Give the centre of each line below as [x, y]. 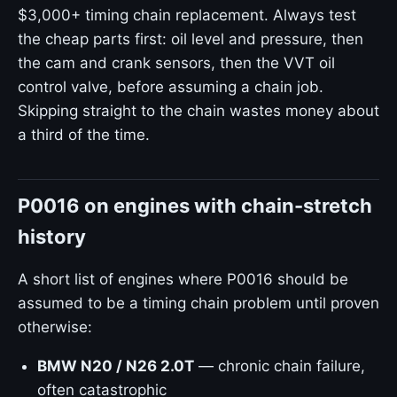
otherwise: [55, 327]
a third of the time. [84, 135]
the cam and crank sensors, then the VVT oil [176, 63]
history [52, 237]
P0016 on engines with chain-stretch [195, 206]
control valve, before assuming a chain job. [171, 87]
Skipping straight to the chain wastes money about [198, 111]
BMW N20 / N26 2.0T [116, 366]
